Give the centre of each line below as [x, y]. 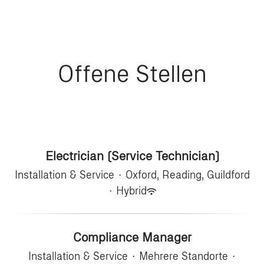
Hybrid [131, 191]
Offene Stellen [132, 74]
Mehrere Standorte [183, 256]
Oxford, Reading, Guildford [187, 175]
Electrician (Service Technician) [132, 156]
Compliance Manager [132, 237]
